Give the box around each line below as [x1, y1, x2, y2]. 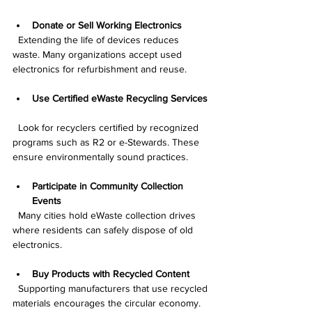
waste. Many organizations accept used [13, 49, 185, 61]
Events [32, 195, 61, 207]
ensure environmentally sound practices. [13, 151, 188, 163]
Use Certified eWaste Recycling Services [32, 93, 208, 104]
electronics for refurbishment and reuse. [13, 63, 187, 75]
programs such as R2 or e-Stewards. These [13, 136, 202, 148]
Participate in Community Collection [32, 180, 186, 192]
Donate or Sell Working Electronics [32, 19, 182, 31]
